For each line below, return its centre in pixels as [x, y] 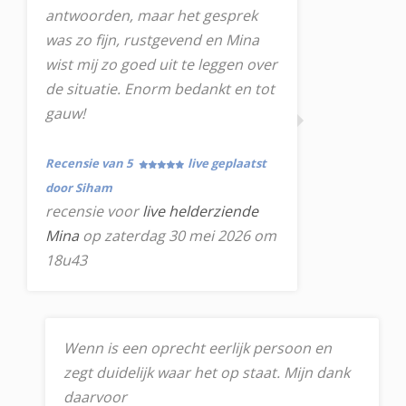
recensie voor [94, 211]
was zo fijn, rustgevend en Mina [152, 40]
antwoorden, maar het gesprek [151, 15]
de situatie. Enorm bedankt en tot [160, 89]
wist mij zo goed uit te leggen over [161, 64]
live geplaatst [227, 163]
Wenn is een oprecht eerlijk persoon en [198, 348]
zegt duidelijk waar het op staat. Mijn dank [207, 372]
